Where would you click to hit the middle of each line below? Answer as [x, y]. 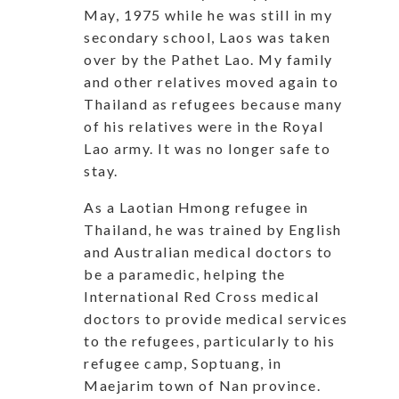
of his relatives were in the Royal [204, 126]
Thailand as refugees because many [213, 103]
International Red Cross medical [202, 296]
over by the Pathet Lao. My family [208, 59]
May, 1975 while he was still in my [208, 14]
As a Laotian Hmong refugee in [196, 207]
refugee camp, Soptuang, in [183, 362]
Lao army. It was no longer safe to [207, 148]
